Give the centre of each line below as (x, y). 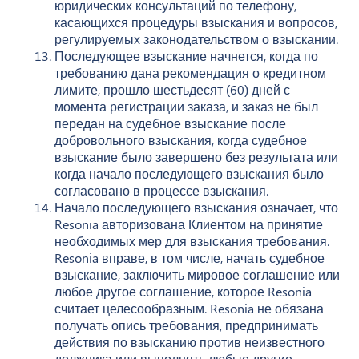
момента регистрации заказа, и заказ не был (186, 106)
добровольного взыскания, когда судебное (181, 139)
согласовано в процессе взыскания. (161, 190)
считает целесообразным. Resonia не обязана (189, 308)
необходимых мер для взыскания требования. (192, 240)
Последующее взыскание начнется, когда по (186, 55)
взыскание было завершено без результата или (196, 156)
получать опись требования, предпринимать (186, 325)
